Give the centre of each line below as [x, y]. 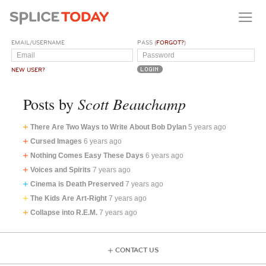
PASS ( [147, 42]
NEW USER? [28, 70]
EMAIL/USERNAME [38, 42]
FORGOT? [170, 42]
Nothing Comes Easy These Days [87, 155]
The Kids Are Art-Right [68, 198]
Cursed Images [56, 141]
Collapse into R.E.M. [64, 212]
